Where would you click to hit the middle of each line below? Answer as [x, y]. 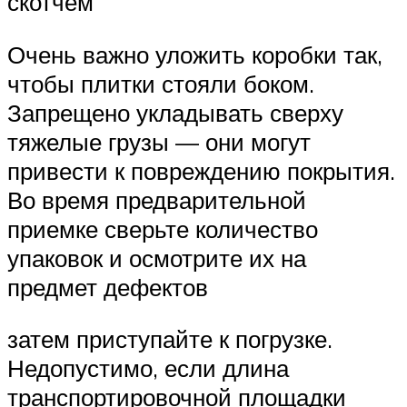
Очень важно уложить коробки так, [195, 54]
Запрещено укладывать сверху [175, 112]
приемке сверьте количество [163, 228]
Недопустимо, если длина [148, 368]
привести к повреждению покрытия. [201, 170]
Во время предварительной [157, 199]
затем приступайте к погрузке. [170, 339]
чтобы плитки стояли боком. [161, 83]
